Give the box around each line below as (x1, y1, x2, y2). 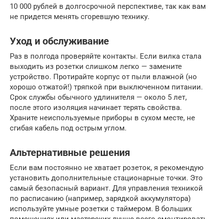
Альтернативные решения (10, 147, 130, 159)
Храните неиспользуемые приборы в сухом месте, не (10, 113, 195, 122)
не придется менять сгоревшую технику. (10, 12, 150, 21)
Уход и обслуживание (10, 36, 109, 47)
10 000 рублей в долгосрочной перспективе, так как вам (10, 1, 206, 11)
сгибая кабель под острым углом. (10, 123, 127, 132)
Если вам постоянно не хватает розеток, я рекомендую (10, 163, 203, 172)
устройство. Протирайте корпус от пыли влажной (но (10, 72, 197, 81)
